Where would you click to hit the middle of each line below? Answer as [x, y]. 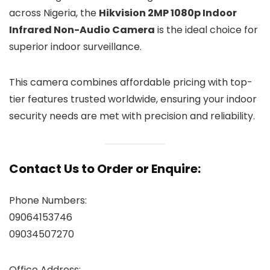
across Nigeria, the [54, 13]
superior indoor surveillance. [75, 46]
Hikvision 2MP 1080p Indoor [168, 13]
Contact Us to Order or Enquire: [105, 169]
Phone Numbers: [48, 201]
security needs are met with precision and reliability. [132, 116]
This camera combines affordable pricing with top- [131, 82]
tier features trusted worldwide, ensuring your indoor [133, 99]
